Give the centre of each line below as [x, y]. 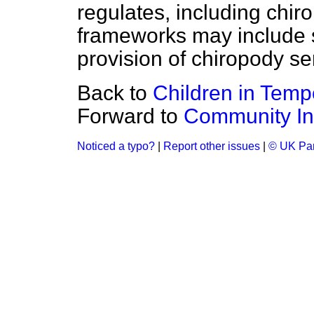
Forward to [130, 116]
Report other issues [212, 146]
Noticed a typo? [116, 146]
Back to [115, 93]
